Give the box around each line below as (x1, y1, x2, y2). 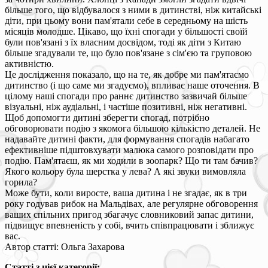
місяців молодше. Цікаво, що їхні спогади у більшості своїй (5, 26, 248, 36)
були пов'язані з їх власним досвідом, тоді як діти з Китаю (5, 36, 241, 47)
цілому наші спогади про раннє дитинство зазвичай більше (5, 90, 247, 101)
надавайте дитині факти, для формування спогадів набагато (5, 133, 249, 144)
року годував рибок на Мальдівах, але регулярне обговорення (5, 198, 258, 209)
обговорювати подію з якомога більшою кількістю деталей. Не (5, 123, 260, 133)
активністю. (5, 58, 54, 69)
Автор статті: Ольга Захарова (5, 241, 124, 252)
